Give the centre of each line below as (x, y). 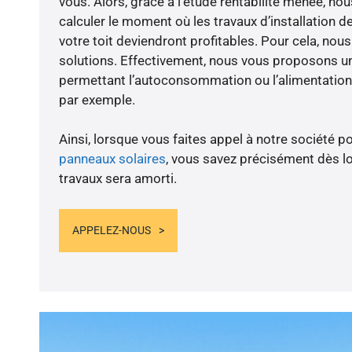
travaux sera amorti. (117, 179)
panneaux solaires (112, 159)
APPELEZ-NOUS (111, 230)
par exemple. (97, 100)
